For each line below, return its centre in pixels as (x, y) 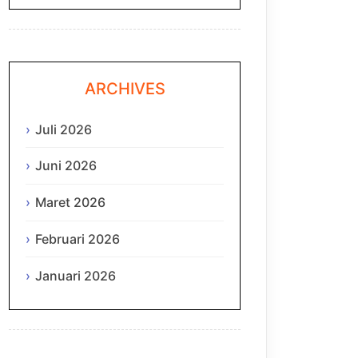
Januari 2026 (76, 275)
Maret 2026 (70, 203)
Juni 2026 (66, 166)
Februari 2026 (78, 239)
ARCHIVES (125, 89)
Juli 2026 (64, 129)
